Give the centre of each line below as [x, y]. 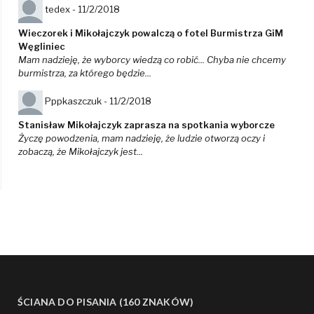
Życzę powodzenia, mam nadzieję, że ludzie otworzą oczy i [142, 138]
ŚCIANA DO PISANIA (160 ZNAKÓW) [106, 302]
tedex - [61, 9]
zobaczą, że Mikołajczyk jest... [81, 152]
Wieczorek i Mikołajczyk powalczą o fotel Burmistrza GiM [151, 33]
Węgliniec [42, 47]
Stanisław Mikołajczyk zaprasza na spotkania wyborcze [146, 125]
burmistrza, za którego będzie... [85, 73]
